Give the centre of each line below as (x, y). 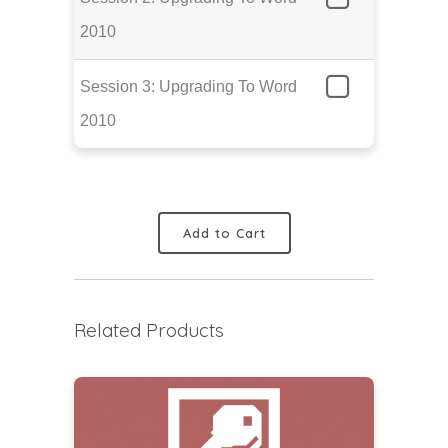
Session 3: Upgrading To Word (188, 87)
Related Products (149, 330)
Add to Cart (224, 232)
